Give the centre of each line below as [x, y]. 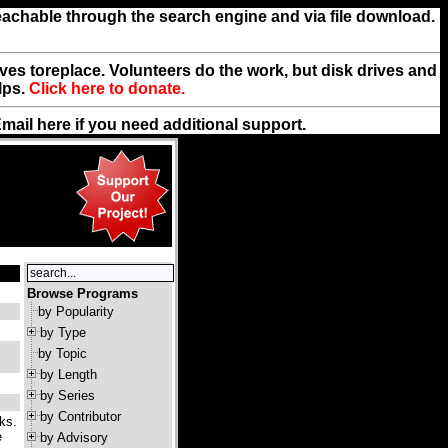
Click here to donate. [106, 88]
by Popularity [76, 311]
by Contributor [80, 416]
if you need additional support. [188, 124]
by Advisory [74, 437]
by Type [63, 332]
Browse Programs [82, 293]
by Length [68, 374]
